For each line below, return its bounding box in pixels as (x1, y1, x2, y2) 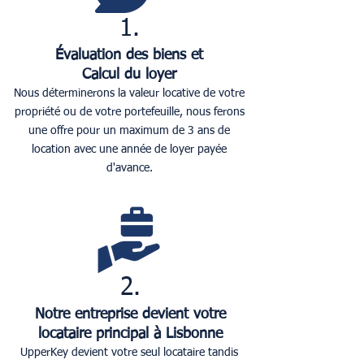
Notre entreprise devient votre (34, 307, 226, 322)
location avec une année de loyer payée (32, 144, 227, 155)
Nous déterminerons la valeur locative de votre (14, 88, 245, 99)
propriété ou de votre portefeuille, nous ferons (14, 106, 245, 118)
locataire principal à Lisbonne (37, 327, 223, 341)
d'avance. (106, 162, 153, 174)
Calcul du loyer (82, 67, 176, 82)
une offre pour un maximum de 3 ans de (28, 125, 230, 136)
